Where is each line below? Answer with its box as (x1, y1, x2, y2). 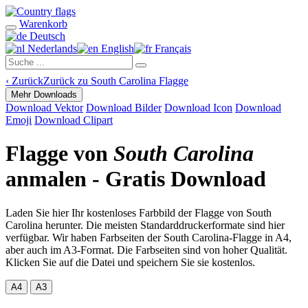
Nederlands (25, 43, 77, 54)
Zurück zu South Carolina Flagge (43, 75, 188, 87)
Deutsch (27, 30, 65, 42)
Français (152, 43, 191, 54)
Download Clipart (34, 114, 113, 126)
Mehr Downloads (11, 89, 77, 100)
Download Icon (164, 102, 232, 113)
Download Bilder (86, 102, 162, 113)
